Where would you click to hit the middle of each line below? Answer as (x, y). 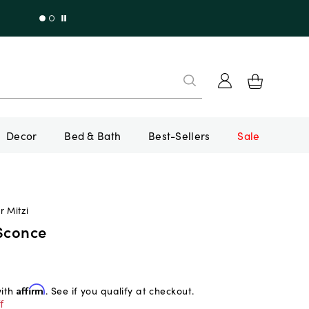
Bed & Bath (93, 135)
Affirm (31, 289)
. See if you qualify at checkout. (120, 290)
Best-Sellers (179, 135)
